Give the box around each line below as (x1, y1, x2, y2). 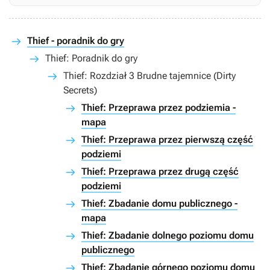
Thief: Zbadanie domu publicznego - (81, 198, 237, 210)
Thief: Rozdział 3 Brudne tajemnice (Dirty (63, 70, 236, 82)
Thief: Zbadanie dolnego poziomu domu (81, 230, 254, 242)
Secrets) (63, 84, 97, 96)
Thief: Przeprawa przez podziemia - (81, 102, 236, 114)
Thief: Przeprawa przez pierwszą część (81, 134, 253, 146)
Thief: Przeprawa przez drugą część (81, 166, 239, 178)
